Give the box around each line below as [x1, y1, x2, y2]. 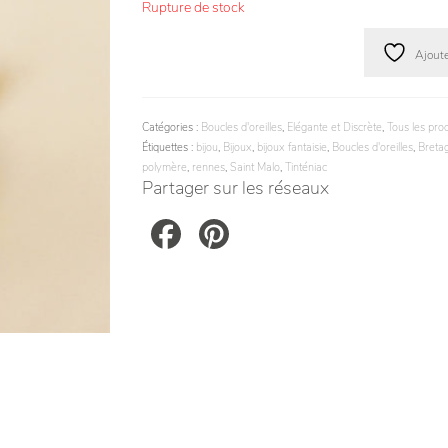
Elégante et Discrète [286, 120, 382, 135]
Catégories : [141, 120, 201, 135]
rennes [191, 160, 225, 175]
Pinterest [233, 223, 295, 245]
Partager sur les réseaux [141, 176, 329, 200]
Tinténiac [284, 160, 327, 175]
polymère [141, 160, 187, 175]
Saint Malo [229, 160, 280, 175]
